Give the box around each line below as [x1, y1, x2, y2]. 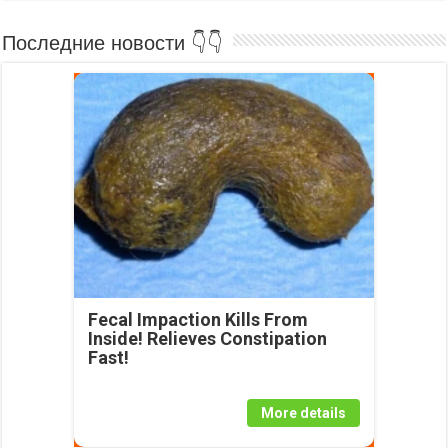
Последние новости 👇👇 [2, 32, 224, 55]
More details [260, 405, 346, 422]
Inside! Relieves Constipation [87, 328, 327, 350]
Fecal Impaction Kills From [87, 309, 308, 331]
